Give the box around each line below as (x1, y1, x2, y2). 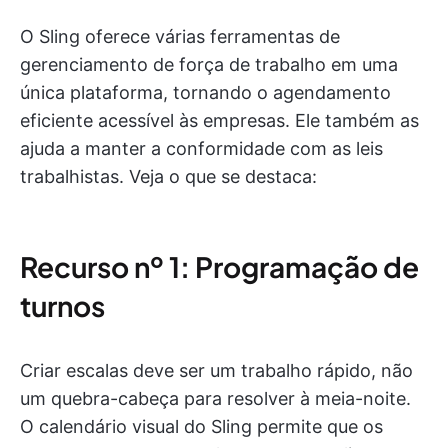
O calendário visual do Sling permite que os (20, 416, 383, 438)
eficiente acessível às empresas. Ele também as (20, 110, 419, 132)
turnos (20, 288, 105, 324)
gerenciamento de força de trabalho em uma (20, 54, 398, 76)
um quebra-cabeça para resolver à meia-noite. (20, 388, 411, 410)
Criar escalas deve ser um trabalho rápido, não (20, 360, 413, 382)
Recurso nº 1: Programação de (20, 249, 419, 285)
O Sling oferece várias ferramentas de (20, 26, 340, 48)
